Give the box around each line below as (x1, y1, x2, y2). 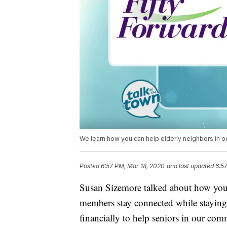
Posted (80, 162, 101, 170)
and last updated (167, 162, 214, 170)
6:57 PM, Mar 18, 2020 (101, 162, 165, 170)
